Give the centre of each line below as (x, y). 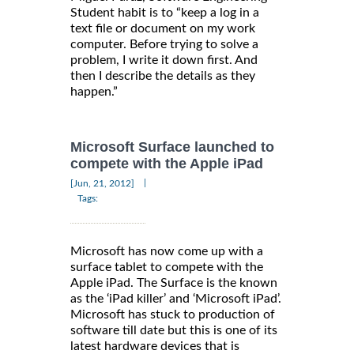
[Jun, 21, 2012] (102, 184)
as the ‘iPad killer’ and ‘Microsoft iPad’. (176, 299)
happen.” (94, 91)
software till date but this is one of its (174, 331)
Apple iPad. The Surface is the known (174, 283)
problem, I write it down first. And (164, 60)
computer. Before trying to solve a (164, 44)
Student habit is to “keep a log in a (165, 12)
